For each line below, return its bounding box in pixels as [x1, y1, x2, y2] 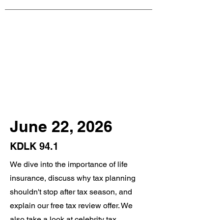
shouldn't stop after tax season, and [10, 187, 132, 196]
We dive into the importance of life [10, 160, 128, 169]
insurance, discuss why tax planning [10, 173, 136, 183]
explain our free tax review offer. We [10, 201, 133, 210]
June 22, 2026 [10, 117, 112, 136]
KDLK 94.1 [10, 140, 58, 152]
